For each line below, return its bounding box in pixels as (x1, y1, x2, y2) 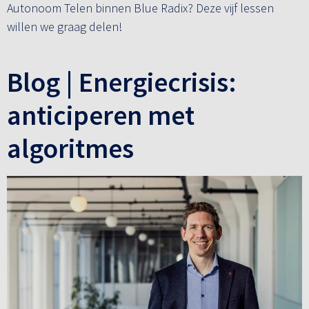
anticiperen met (7, 97, 195, 132)
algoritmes (7, 130, 134, 166)
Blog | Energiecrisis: (7, 64, 237, 99)
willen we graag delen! (7, 18, 122, 34)
